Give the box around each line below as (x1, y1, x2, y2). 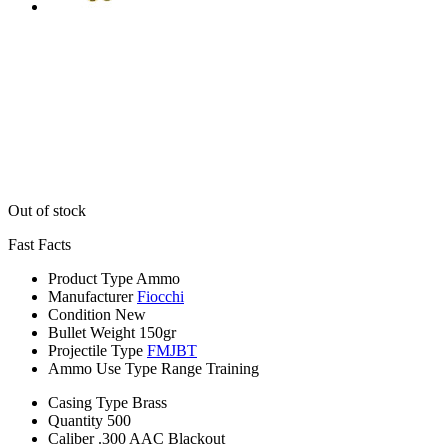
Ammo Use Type (48, 359, 157, 377)
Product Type (48, 269, 133, 287)
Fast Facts (8, 235, 71, 253)
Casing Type (48, 393, 128, 411)
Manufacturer (48, 287, 133, 305)
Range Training (161, 359, 259, 377)
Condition (48, 305, 111, 323)
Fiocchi (137, 287, 184, 305)
